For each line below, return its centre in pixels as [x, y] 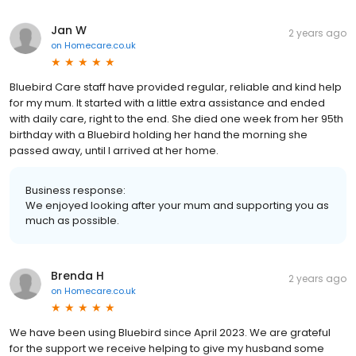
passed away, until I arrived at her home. [114, 150]
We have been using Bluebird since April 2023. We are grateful [170, 332]
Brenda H [77, 275]
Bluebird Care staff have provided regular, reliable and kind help [176, 87]
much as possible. [72, 220]
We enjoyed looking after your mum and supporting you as [177, 205]
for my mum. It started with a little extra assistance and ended [167, 103]
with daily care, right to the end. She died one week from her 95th [176, 118]
